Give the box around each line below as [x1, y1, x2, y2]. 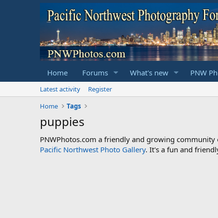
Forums [82, 67, 108, 77]
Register [88, 84, 112, 93]
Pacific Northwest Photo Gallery [40, 144, 145, 154]
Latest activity [40, 84, 80, 93]
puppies [40, 113, 85, 129]
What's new [129, 67, 168, 77]
